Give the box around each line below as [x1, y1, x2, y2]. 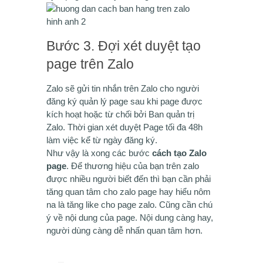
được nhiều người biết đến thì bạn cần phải [46, 174, 211, 184]
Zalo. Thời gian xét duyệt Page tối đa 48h [46, 122, 203, 132]
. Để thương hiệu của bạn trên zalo [66, 161, 199, 171]
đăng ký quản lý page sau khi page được [46, 96, 203, 106]
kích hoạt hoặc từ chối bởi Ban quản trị [46, 109, 194, 119]
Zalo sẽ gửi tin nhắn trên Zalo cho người [46, 83, 199, 93]
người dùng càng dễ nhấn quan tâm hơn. [46, 225, 203, 235]
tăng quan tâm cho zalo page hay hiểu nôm [46, 187, 211, 197]
